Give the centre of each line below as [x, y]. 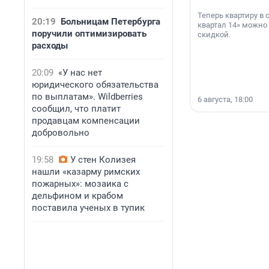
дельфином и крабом [77, 196]
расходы [50, 46]
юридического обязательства [95, 85]
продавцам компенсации [86, 121]
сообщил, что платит [76, 109]
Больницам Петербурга [110, 22]
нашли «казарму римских [86, 172]
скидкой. [214, 35]
